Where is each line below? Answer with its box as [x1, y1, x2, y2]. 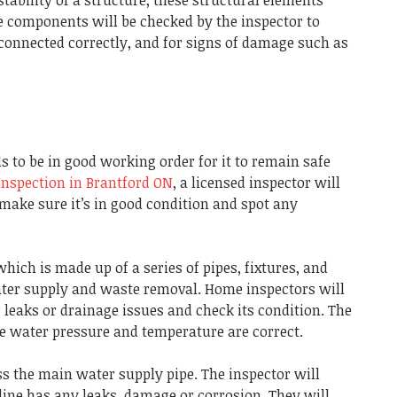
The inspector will [201, 363, 320, 384]
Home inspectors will [205, 278, 345, 299]
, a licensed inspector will [173, 172, 340, 192]
